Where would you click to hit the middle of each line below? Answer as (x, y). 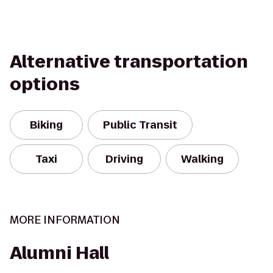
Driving (124, 159)
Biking (46, 125)
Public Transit (140, 125)
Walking (202, 159)
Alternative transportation (129, 62)
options (45, 84)
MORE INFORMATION (65, 220)
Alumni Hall (59, 253)
